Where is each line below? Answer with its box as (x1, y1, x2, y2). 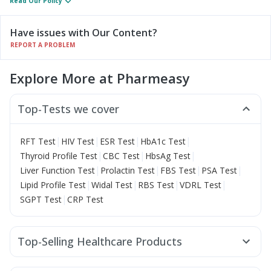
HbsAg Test (145, 149, 191, 162)
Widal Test (91, 178, 132, 191)
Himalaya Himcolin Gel (82, 252, 170, 264)
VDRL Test (180, 178, 221, 191)
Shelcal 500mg (20, 252, 77, 264)
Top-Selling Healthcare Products (18, 234, 182, 249)
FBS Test (160, 164, 196, 176)
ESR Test (100, 135, 135, 147)
